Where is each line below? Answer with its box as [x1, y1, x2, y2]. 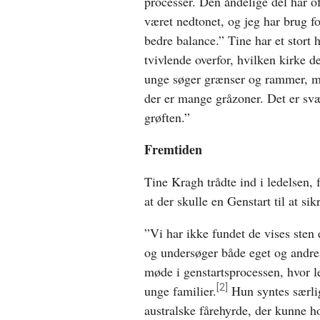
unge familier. [144, 281, 216, 299]
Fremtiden [144, 139, 202, 159]
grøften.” [144, 108, 190, 126]
